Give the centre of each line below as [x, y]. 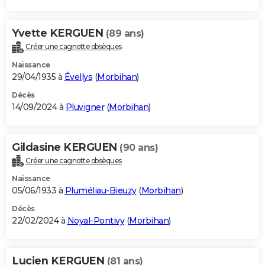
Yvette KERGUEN [59, 33]
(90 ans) [139, 147]
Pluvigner [85, 107]
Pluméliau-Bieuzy [101, 191]
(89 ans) [125, 33]
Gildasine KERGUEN [66, 147]
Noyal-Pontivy [96, 221]
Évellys [78, 77]
